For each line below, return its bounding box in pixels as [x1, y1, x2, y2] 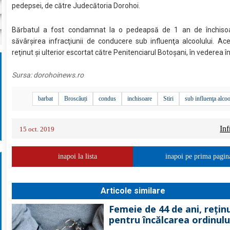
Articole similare [101, 186, 166, 196]
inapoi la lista [58, 152, 98, 161]
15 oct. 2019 [20, 125, 55, 133]
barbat [38, 95, 53, 103]
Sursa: [12, 71, 34, 80]
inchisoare [127, 95, 152, 103]
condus [99, 95, 117, 103]
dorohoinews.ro [33, 71, 84, 80]
